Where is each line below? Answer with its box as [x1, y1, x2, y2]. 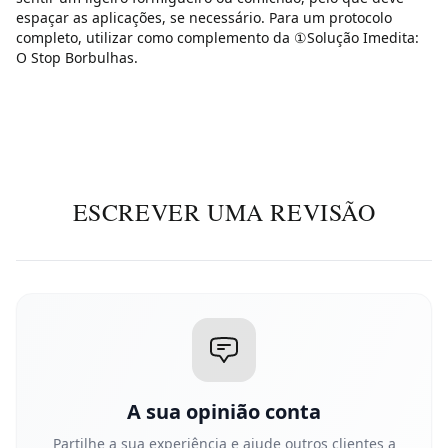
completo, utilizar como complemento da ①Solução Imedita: [16, 28, 419, 47]
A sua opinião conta [127, 398, 321, 425]
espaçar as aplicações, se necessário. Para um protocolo [16, 8, 392, 27]
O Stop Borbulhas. [16, 48, 138, 67]
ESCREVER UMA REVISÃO [72, 196, 376, 228]
